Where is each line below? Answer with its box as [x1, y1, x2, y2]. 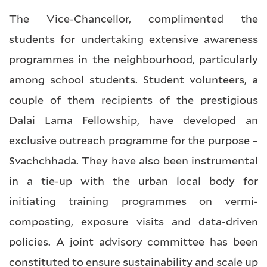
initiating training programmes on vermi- [9, 195, 258, 207]
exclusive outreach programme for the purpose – [9, 134, 258, 147]
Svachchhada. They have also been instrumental [9, 154, 258, 167]
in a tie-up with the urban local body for [9, 175, 258, 187]
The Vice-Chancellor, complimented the [9, 13, 258, 25]
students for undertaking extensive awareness [9, 33, 258, 45]
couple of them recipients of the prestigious [9, 94, 258, 106]
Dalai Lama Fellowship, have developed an [9, 114, 258, 126]
